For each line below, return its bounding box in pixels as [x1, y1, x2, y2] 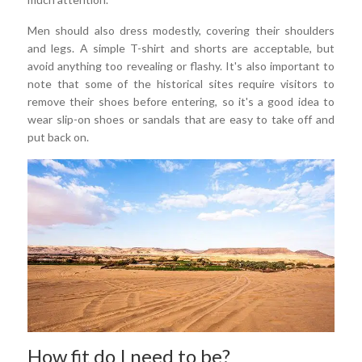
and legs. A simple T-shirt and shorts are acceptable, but [27, 41, 335, 56]
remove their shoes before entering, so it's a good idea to [27, 95, 335, 109]
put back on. [27, 130, 89, 145]
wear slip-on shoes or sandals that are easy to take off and [27, 112, 335, 127]
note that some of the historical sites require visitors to [27, 77, 335, 91]
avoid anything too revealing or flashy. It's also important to [27, 59, 335, 74]
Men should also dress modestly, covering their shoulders [27, 23, 335, 38]
